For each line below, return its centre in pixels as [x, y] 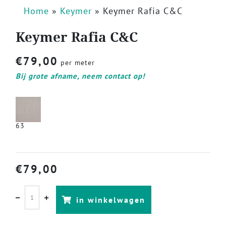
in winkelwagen [110, 200]
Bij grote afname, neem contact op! [80, 76]
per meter [76, 63]
